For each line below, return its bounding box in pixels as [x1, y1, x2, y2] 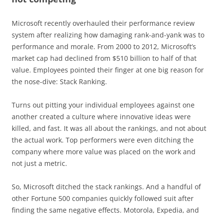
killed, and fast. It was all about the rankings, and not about [12, 124, 206, 133]
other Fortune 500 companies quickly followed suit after [12, 194, 194, 203]
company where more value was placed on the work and [12, 147, 196, 157]
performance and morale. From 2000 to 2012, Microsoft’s [12, 42, 196, 52]
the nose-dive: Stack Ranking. [12, 77, 107, 87]
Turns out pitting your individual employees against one [12, 100, 195, 110]
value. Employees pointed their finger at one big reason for [12, 65, 204, 75]
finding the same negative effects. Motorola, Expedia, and [12, 205, 199, 215]
